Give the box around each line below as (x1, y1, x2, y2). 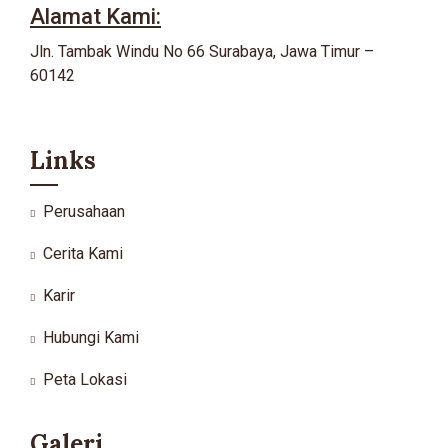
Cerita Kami (43, 244, 123, 263)
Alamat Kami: (30, 4, 161, 29)
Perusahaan (43, 202, 125, 221)
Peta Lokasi (43, 370, 127, 389)
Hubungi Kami (43, 328, 139, 347)
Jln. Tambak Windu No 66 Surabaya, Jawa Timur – (30, 42, 374, 61)
